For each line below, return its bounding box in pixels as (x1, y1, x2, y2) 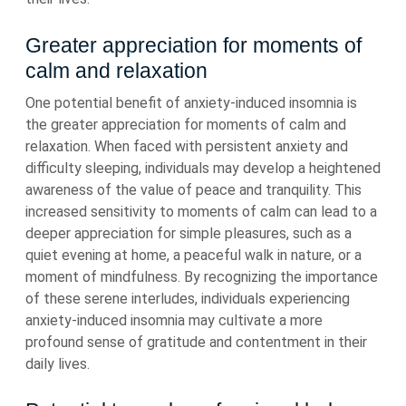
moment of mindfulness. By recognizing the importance (25, 268, 378, 285)
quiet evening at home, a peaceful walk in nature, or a (25, 246, 362, 264)
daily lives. (25, 355, 90, 372)
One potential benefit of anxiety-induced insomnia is (25, 94, 357, 111)
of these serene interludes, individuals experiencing (25, 290, 350, 307)
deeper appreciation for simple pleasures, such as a (25, 225, 352, 242)
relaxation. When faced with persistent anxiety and (25, 138, 348, 155)
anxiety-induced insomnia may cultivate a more (25, 312, 323, 329)
